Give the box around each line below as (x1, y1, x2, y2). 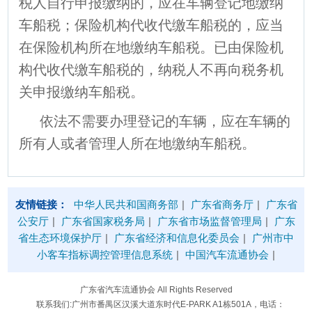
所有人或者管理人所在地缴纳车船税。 (19, 135, 256, 151)
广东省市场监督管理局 (157, 214, 262, 227)
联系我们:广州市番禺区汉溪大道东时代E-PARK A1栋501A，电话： (27, 299, 285, 309)
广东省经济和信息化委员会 (114, 231, 240, 244)
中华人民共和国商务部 (73, 198, 178, 210)
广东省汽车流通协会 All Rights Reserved (79, 284, 233, 295)
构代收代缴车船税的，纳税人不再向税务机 (19, 61, 284, 77)
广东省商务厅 (190, 198, 253, 210)
